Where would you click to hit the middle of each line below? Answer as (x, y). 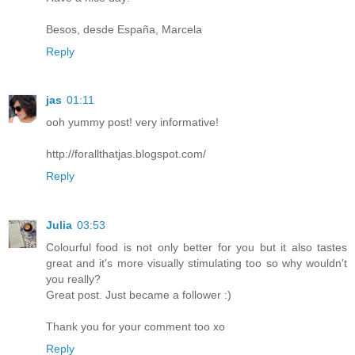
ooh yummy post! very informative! (132, 122)
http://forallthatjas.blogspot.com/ (126, 154)
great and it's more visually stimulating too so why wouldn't (197, 263)
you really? (73, 279)
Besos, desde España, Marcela (124, 29)
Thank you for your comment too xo (136, 327)
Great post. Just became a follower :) (139, 295)
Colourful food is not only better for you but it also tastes (197, 248)
